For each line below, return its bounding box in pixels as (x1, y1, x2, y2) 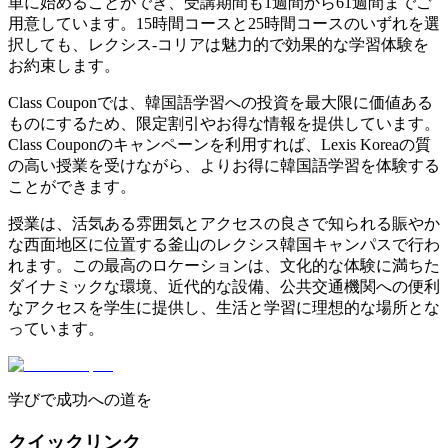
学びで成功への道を (8, 390, 152, 408)
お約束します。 (8, 56, 124, 74)
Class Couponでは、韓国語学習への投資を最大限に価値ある (8, 93, 433, 111)
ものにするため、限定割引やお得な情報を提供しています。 (8, 114, 440, 132)
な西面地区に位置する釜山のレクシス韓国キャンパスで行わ (8, 235, 440, 253)
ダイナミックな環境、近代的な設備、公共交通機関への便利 (8, 277, 440, 295)
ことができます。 (8, 177, 136, 195)
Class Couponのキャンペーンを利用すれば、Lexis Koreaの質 (8, 135, 431, 153)
